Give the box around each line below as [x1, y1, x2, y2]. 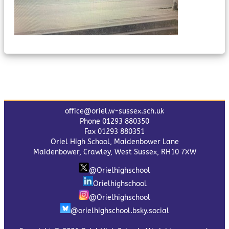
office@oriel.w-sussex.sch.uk [65, 107, 164, 116]
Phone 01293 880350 [80, 117, 149, 126]
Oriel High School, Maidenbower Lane [50, 138, 179, 146]
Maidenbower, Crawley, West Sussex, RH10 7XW [33, 148, 196, 156]
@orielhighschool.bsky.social [70, 207, 169, 215]
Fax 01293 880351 [84, 127, 145, 136]
